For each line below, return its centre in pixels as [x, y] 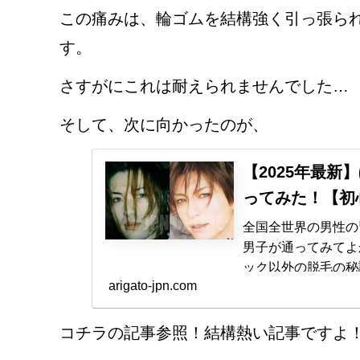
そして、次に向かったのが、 [164, 125]
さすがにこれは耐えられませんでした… [204, 86]
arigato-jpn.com [152, 285]
